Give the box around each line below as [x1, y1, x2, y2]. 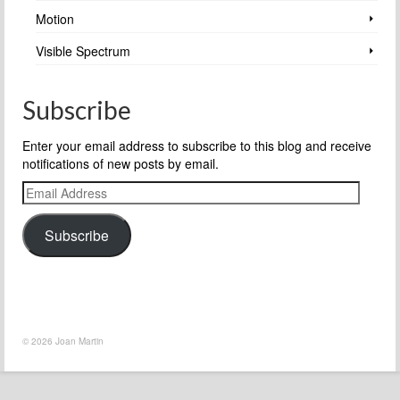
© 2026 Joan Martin [22, 334, 104, 347]
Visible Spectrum [36, 41, 130, 60]
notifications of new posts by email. [22, 154, 219, 172]
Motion [36, 9, 74, 28]
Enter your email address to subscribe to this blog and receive [22, 136, 371, 154]
